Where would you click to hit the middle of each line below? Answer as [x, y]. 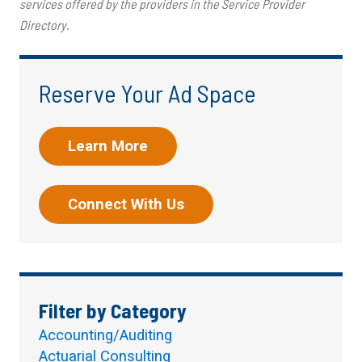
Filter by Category [113, 311]
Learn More [108, 147]
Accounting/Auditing [105, 336]
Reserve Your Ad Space [147, 93]
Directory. [44, 25]
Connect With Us [126, 205]
